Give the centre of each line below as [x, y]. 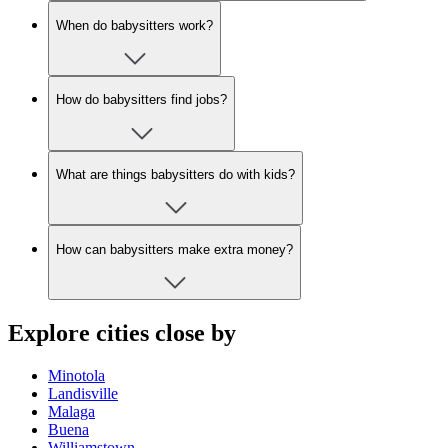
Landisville [83, 393]
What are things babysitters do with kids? [175, 174]
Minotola [76, 375]
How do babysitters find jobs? [141, 100]
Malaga [71, 411]
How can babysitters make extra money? [174, 249]
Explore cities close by [122, 332]
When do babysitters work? [134, 25]
